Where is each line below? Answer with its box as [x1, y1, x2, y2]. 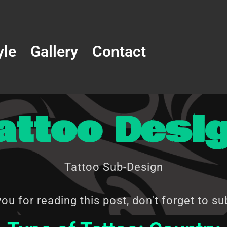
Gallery [30, 43, 78, 61]
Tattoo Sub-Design [64, 160, 163, 173]
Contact [92, 43, 146, 61]
